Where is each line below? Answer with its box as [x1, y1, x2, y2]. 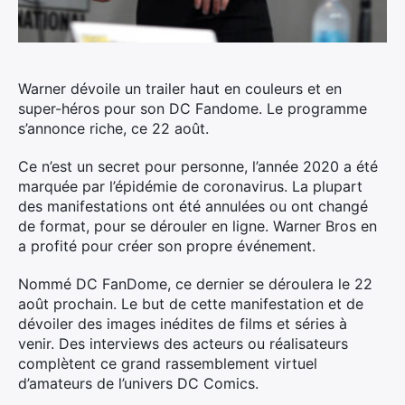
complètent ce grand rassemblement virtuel [18, 354, 317, 372]
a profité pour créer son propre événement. [18, 237, 316, 255]
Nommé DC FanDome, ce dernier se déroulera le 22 [18, 275, 372, 293]
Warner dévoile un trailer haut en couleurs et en [18, 80, 342, 98]
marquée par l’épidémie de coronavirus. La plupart [18, 177, 363, 195]
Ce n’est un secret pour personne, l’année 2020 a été [18, 157, 378, 175]
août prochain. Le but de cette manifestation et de [18, 295, 363, 313]
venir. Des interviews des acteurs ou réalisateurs [18, 334, 348, 353]
